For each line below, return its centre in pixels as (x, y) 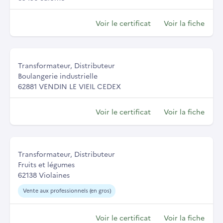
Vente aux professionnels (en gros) (67, 191)
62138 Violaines (44, 174)
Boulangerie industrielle (58, 75)
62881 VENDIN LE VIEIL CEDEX (69, 86)
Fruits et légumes (46, 164)
